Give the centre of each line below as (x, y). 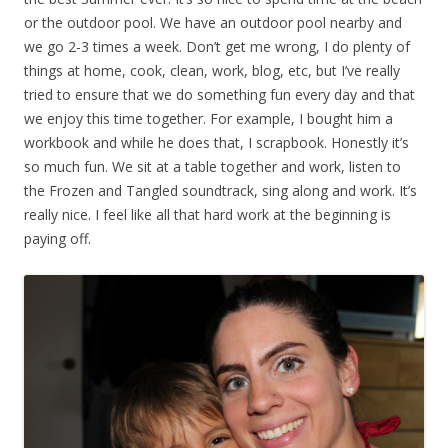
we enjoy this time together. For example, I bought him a (208, 118)
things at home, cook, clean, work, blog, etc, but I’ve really (212, 70)
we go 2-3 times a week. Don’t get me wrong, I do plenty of (217, 46)
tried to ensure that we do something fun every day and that (219, 94)
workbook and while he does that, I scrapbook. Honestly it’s (216, 142)
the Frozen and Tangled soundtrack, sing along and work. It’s (220, 190)
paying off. (57, 238)
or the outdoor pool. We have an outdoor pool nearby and (213, 22)
